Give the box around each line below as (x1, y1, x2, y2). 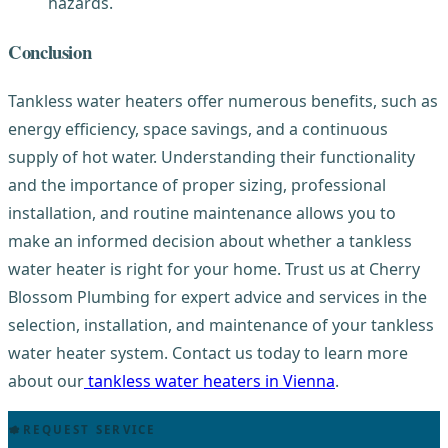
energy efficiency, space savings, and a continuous (8, 117, 388, 140)
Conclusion (8, 38, 92, 66)
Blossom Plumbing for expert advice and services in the (8, 285, 427, 308)
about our (8, 369, 84, 392)
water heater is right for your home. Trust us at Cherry (8, 257, 420, 280)
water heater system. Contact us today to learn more (8, 341, 408, 364)
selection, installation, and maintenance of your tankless (8, 313, 434, 336)
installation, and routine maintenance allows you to (8, 201, 396, 224)
